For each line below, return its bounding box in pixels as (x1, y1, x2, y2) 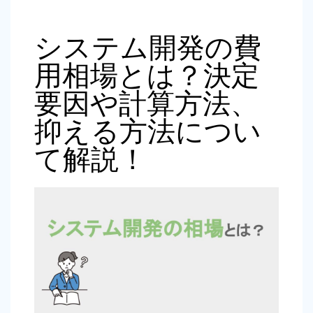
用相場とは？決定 (34, 58, 259, 93)
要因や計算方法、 (34, 86, 259, 121)
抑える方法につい (34, 114, 261, 149)
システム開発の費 (34, 30, 261, 65)
